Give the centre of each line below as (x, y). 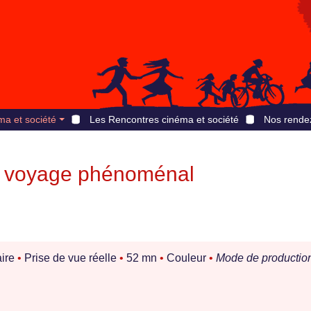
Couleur (186, 258)
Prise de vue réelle (70, 258)
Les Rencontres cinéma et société (164, 119)
